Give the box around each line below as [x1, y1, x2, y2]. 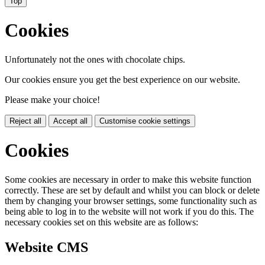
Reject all [9, 116, 41, 125]
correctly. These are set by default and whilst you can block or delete [5, 185, 260, 195]
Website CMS [5, 239, 88, 255]
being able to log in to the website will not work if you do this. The [5, 206, 254, 216]
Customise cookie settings [99, 116, 190, 125]
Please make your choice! [5, 94, 100, 105]
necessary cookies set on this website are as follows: [5, 216, 198, 227]
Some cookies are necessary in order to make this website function [5, 174, 251, 185]
